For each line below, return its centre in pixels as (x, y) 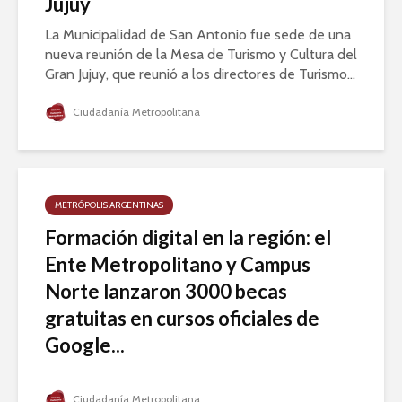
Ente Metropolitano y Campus (178, 265)
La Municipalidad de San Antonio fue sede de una (198, 35)
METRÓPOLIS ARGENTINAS (109, 205)
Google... (85, 345)
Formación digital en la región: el (188, 238)
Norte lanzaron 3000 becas (166, 292)
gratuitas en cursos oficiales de (182, 319)
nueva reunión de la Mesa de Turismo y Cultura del (201, 55)
